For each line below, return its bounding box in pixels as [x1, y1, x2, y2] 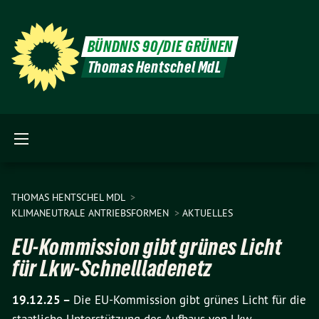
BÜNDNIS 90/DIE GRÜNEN [87, 38, 234, 56]
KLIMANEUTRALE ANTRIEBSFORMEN [11, 206, 172, 219]
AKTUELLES [182, 206, 233, 219]
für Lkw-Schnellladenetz [12, 256, 212, 281]
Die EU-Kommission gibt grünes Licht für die [73, 292, 306, 308]
